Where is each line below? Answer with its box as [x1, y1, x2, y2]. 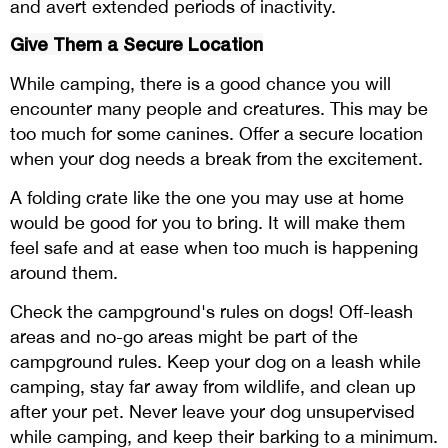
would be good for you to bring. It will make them [10, 212, 405, 234]
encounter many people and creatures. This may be [10, 98, 428, 120]
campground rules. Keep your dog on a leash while [10, 351, 421, 373]
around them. [10, 262, 118, 284]
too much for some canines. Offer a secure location [10, 123, 423, 145]
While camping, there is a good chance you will [10, 73, 391, 95]
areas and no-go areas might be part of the [10, 326, 358, 348]
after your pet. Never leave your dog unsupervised [10, 401, 415, 423]
